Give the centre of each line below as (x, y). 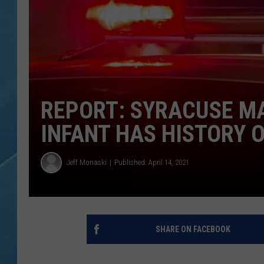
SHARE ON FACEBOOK (193, 229)
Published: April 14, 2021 (152, 163)
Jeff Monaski (87, 163)
